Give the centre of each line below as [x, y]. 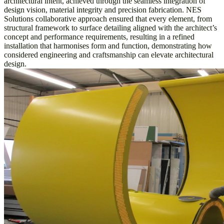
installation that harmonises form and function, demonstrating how [108, 45]
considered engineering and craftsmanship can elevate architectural [109, 54]
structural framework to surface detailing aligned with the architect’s [110, 27]
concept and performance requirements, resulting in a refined [99, 36]
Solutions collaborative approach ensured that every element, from [108, 18]
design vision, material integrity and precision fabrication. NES [103, 9]
